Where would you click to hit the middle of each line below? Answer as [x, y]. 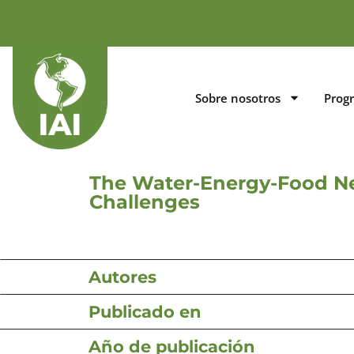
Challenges [145, 201]
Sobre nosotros [237, 98]
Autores [122, 277]
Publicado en [145, 311]
